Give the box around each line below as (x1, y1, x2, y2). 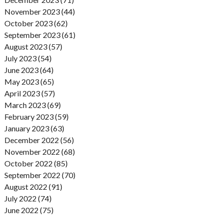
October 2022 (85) (4, 159, 68, 168)
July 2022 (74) (4, 194, 52, 203)
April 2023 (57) (4, 89, 55, 98)
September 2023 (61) (4, 30, 75, 40)
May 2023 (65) (4, 77, 54, 87)
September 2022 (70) (4, 170, 75, 180)
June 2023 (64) (4, 65, 54, 75)
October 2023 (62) (4, 18, 68, 28)
